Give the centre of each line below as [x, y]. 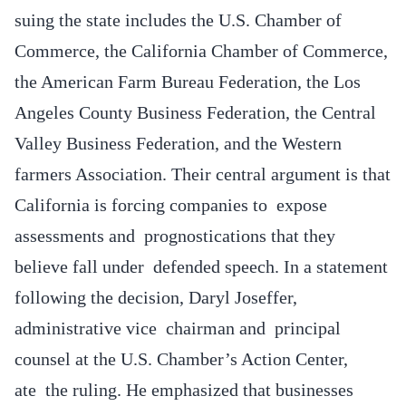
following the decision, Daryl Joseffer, [156, 297]
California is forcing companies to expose [171, 204]
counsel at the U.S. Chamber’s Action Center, [181, 358]
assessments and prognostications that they [175, 235]
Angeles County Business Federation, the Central [195, 112]
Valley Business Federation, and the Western [178, 143]
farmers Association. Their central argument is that [203, 174]
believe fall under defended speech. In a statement [201, 266]
